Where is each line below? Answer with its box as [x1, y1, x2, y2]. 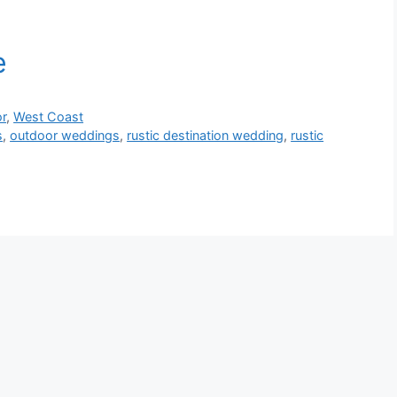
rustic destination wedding [127, 127, 284, 143]
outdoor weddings [10, 127, 121, 143]
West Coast [13, 108, 84, 124]
